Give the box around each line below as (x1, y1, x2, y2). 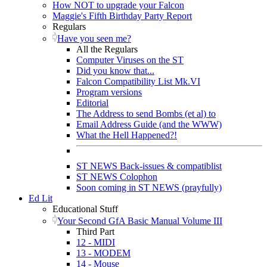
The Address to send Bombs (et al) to (76, 108, 216, 119)
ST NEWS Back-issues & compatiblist (76, 160, 222, 171)
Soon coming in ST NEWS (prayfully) (76, 182, 222, 193)
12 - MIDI (76, 237, 115, 247)
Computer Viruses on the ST (76, 54, 184, 65)
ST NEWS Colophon (76, 171, 157, 182)
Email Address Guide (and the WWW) (76, 119, 222, 129)
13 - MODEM (76, 247, 131, 258)
